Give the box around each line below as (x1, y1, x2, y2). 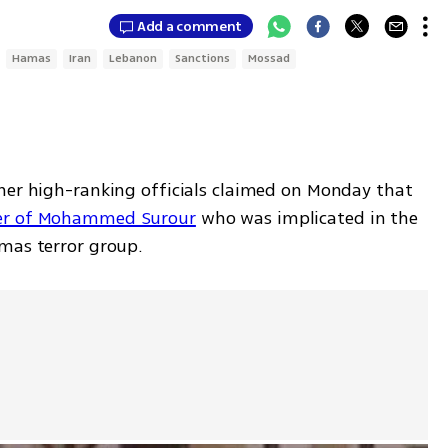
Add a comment (136, 15, 243, 37)
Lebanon (109, 50, 158, 67)
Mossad (248, 50, 291, 67)
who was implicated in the (195, 205, 419, 231)
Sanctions (175, 50, 231, 67)
